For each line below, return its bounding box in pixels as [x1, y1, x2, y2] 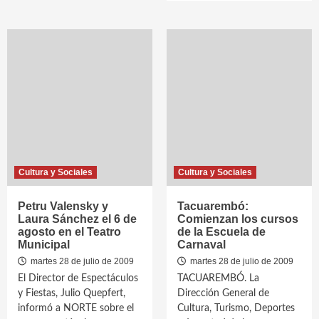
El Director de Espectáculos [18, 273, 138, 283]
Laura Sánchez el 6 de [18, 213, 137, 225]
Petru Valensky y [18, 200, 108, 212]
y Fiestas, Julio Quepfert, [18, 288, 125, 298]
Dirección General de [177, 288, 269, 298]
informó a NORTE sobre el [18, 303, 134, 313]
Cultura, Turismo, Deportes [177, 303, 295, 313]
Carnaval [177, 239, 226, 251]
